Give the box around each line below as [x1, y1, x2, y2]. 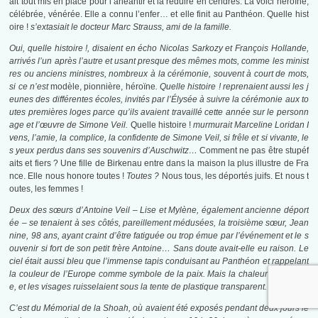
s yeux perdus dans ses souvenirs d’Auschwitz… [9, 146, 200, 156]
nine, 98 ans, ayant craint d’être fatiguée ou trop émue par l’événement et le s [9, 231, 309, 241]
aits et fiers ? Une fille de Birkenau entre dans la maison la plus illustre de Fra [9, 158, 309, 169]
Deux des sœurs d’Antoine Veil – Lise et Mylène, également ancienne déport [9, 205, 309, 216]
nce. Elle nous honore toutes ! [9, 171, 127, 182]
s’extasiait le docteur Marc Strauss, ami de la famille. [28, 22, 232, 33]
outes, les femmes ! [9, 184, 84, 194]
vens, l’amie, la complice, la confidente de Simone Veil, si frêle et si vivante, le [9, 133, 309, 143]
